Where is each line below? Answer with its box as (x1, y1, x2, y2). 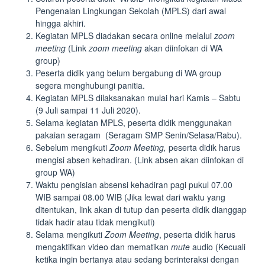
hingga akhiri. (35, 17, 86, 29)
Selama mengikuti (35, 228, 102, 240)
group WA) (35, 166, 75, 178)
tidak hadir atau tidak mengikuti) (35, 216, 155, 228)
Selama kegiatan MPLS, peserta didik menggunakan (35, 117, 232, 128)
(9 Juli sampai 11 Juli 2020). (35, 104, 141, 116)
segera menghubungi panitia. (35, 79, 145, 91)
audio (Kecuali (190, 241, 245, 253)
